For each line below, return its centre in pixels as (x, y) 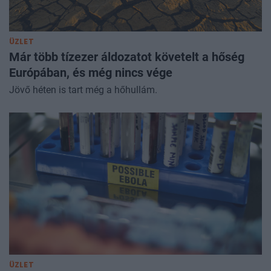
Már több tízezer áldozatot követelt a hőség (127, 57)
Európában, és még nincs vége (91, 73)
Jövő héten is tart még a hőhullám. (83, 90)
